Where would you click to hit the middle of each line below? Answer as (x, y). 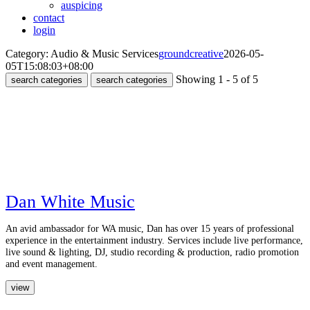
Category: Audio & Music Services (82, 54)
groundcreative (191, 54)
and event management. (52, 264)
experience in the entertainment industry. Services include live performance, (154, 240)
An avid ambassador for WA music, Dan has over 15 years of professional (150, 229)
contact (49, 18)
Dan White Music (70, 202)
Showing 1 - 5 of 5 (217, 79)
